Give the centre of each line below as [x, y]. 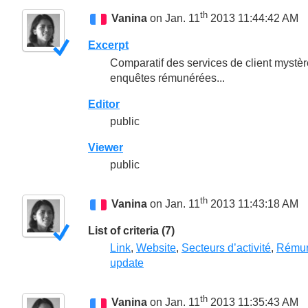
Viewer [106, 147]
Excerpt [108, 45]
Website [156, 248]
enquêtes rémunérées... [167, 78]
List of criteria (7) [131, 231]
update [127, 263]
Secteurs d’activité [226, 248]
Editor [104, 104]
